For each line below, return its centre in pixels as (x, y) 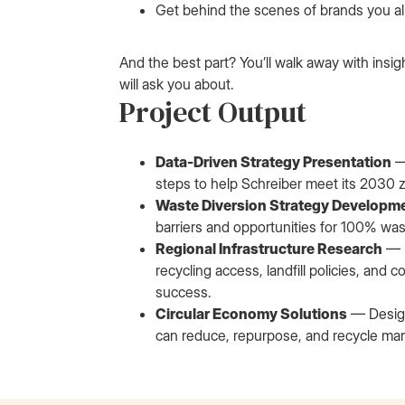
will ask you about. (177, 84)
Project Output (213, 112)
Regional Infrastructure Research (269, 249)
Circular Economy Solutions (251, 314)
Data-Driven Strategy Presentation (273, 162)
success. (184, 292)
